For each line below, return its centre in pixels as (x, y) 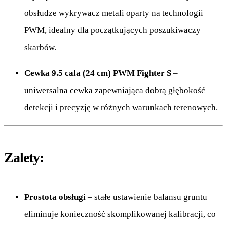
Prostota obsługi (55, 197)
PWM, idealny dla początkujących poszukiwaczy (112, 30)
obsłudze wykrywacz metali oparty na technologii (114, 13)
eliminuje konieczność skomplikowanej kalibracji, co (120, 214)
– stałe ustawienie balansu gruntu (146, 197)
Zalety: (24, 158)
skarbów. (40, 48)
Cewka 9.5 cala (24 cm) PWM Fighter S (98, 73)
